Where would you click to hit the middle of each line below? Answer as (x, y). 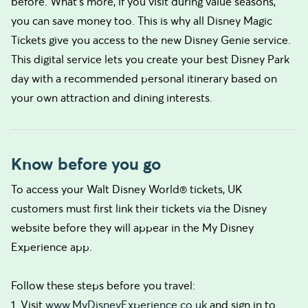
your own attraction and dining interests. (112, 98)
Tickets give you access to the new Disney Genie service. (151, 40)
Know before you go (86, 164)
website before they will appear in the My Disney (132, 228)
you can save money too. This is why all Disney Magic (142, 21)
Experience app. (52, 247)
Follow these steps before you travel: (103, 285)
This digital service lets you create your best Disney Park (150, 59)
